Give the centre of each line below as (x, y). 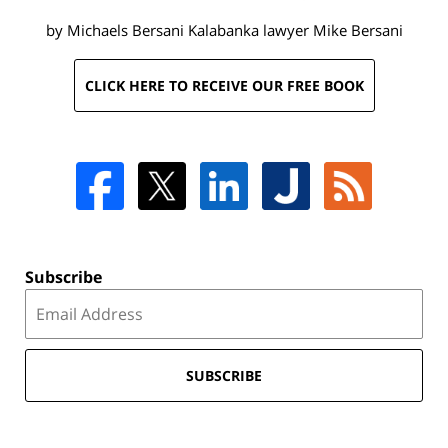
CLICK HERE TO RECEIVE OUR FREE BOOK (224, 85)
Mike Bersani (357, 29)
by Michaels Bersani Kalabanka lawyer (177, 29)
